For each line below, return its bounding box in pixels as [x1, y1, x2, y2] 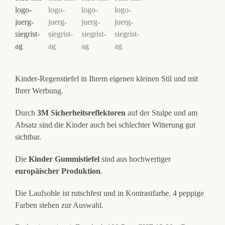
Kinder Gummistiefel [28, 155, 99, 164]
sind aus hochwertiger [99, 155, 171, 164]
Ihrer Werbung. [15, 86, 63, 95]
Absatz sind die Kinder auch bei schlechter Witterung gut [15, 121, 195, 130]
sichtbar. [15, 133, 41, 142]
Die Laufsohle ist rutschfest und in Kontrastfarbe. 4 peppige [15, 189, 204, 198]
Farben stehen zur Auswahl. [15, 201, 103, 210]
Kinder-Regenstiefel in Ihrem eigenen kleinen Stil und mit [15, 74, 198, 83]
